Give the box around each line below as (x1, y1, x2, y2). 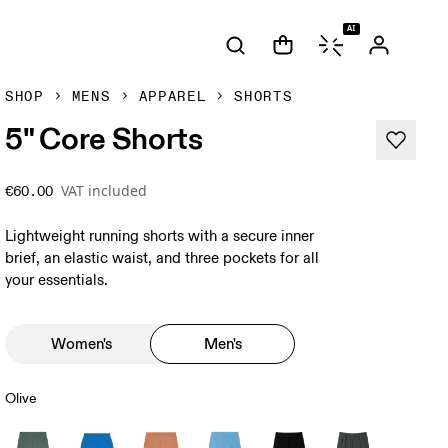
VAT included (61, 181, 148, 200)
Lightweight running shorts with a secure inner (5, 227, 315, 246)
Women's (51, 334, 113, 353)
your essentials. (5, 271, 109, 290)
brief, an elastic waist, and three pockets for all (5, 249, 320, 268)
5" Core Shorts (5, 119, 203, 157)
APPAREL (138, 88, 207, 105)
